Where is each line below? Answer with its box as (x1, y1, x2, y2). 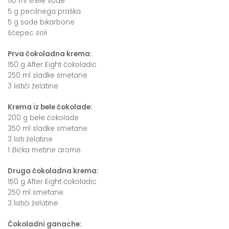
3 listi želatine (8, 134, 53, 144)
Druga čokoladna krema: (8, 166, 99, 176)
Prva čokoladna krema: (8, 49, 92, 59)
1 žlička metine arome (8, 145, 81, 155)
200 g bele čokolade (8, 112, 79, 123)
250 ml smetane (8, 187, 63, 197)
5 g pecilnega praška (8, 6, 81, 16)
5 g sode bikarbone (8, 17, 75, 27)
